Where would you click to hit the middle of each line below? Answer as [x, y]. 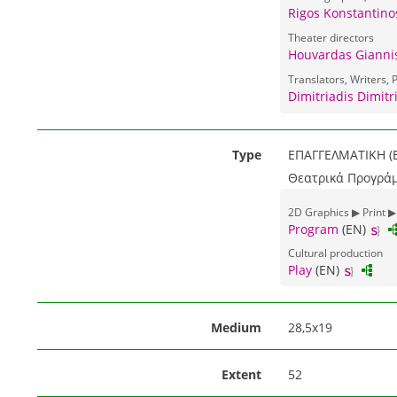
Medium [236, 328]
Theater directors [331, 37]
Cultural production [335, 253]
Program [313, 230]
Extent [241, 375]
